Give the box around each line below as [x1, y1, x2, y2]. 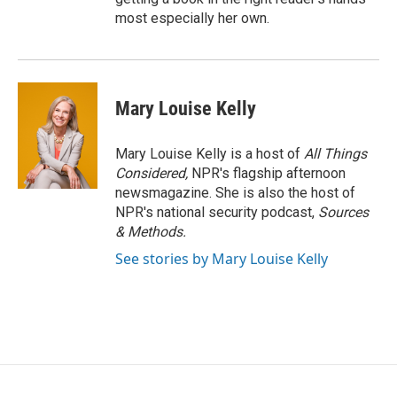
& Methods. [115, 223, 186, 240]
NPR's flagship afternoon [191, 165, 346, 182]
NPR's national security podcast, [115, 204, 318, 221]
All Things [304, 145, 367, 162]
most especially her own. [115, 10, 269, 27]
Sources [318, 204, 369, 221]
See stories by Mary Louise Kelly [115, 249, 328, 269]
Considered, [115, 165, 191, 182]
